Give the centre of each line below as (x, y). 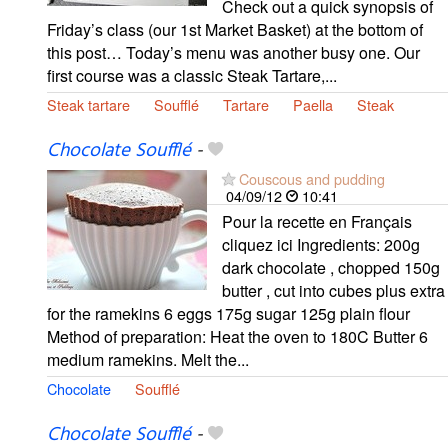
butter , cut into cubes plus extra (333, 290)
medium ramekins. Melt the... (148, 359)
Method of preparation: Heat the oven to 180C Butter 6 (237, 336)
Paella (313, 104)
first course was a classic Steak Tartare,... (192, 75)
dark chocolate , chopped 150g (331, 267)
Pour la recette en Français (317, 221)
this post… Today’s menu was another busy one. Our (233, 52)
